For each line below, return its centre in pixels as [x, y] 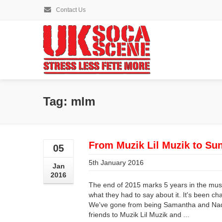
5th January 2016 [116, 163]
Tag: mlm [69, 101]
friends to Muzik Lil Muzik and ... [139, 215]
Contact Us [70, 10]
